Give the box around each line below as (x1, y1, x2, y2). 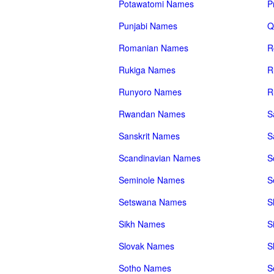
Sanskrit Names (119, 130, 180, 142)
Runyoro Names (119, 86, 182, 98)
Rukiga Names (119, 64, 176, 76)
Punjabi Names (119, 20, 177, 32)
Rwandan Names (119, 108, 185, 120)
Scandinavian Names (119, 152, 201, 164)
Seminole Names (119, 174, 185, 186)
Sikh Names (119, 218, 165, 230)
